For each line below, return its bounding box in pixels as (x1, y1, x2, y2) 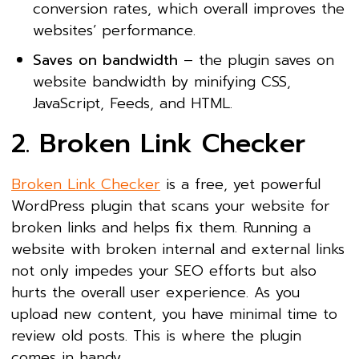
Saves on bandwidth (33, 48, 178, 71)
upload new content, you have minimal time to (11, 302, 337, 325)
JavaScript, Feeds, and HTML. (33, 91, 232, 115)
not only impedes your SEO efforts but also (11, 259, 317, 282)
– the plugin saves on (178, 48, 334, 71)
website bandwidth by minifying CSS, (33, 70, 291, 93)
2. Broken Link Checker (11, 123, 305, 163)
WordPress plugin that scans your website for (11, 194, 330, 217)
